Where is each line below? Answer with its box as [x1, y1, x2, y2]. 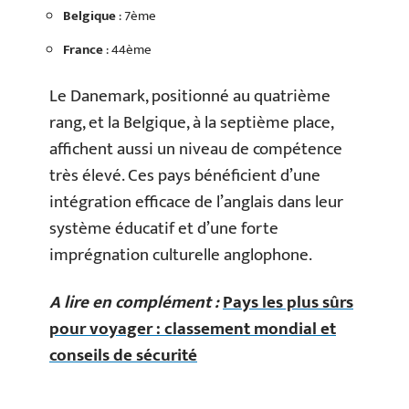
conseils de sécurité [49, 341, 197, 370]
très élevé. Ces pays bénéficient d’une [49, 162, 320, 190]
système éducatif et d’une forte [49, 215, 278, 243]
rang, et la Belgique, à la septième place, [49, 109, 333, 137]
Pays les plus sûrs [223, 288, 353, 317]
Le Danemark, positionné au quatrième [49, 82, 330, 110]
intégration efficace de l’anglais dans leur [49, 188, 343, 216]
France [63, 37, 103, 61]
